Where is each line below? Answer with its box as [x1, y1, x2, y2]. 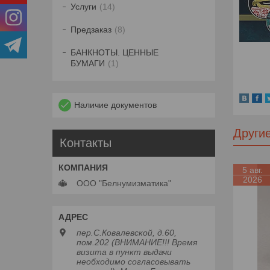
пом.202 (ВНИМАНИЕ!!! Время [77, 237, 197, 248]
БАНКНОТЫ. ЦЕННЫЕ [71, 48, 159, 58]
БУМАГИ [71, 58, 105, 69]
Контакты [60, 136, 111, 150]
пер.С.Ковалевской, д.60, [77, 228, 177, 238]
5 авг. [242, 165, 263, 175]
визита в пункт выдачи [77, 247, 172, 257]
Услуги [71, 2, 96, 12]
